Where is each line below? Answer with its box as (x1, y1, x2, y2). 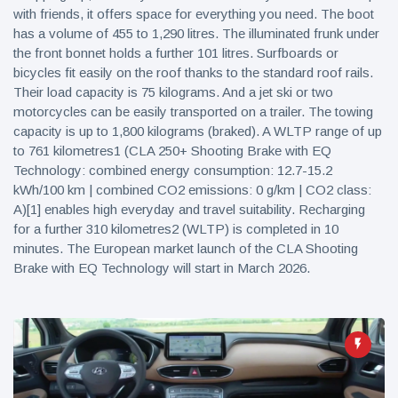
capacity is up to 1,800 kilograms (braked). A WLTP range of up (13, 123, 382, 139)
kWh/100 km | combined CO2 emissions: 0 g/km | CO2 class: (13, 182, 371, 197)
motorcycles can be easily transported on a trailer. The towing (13, 104, 373, 119)
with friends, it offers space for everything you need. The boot (13, 6, 374, 21)
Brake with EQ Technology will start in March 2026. (13, 260, 310, 275)
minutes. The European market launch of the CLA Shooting (13, 241, 358, 256)
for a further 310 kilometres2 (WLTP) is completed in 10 (13, 221, 338, 236)
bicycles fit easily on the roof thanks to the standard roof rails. (13, 65, 373, 80)
